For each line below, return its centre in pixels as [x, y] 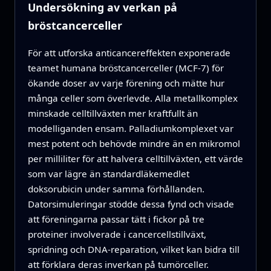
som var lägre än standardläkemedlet [108, 174]
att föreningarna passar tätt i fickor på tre [116, 219]
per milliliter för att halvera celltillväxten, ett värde [135, 159]
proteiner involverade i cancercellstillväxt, [117, 234]
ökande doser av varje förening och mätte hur [126, 83]
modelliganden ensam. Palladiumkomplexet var [130, 129]
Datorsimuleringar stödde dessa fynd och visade [131, 204]
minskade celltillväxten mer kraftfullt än [113, 113]
